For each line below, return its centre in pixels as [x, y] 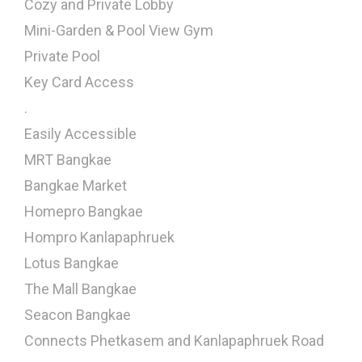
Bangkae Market [76, 185]
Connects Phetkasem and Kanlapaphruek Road [174, 340]
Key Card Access [79, 82]
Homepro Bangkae [84, 211]
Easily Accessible [80, 133]
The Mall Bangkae [80, 288]
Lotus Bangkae [72, 263]
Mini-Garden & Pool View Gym [119, 30]
